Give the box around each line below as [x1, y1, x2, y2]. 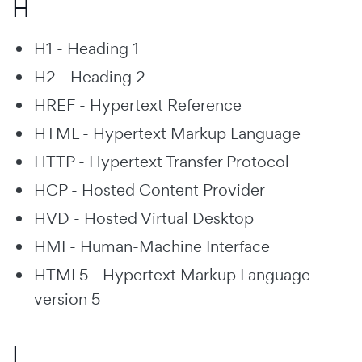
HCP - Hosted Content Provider [34, 179, 265, 200]
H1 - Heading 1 [34, 37, 139, 59]
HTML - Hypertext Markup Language [34, 122, 301, 144]
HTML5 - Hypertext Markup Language [34, 263, 310, 285]
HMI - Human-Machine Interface [34, 235, 270, 257]
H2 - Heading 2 [34, 65, 145, 87]
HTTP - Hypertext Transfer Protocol [34, 150, 289, 172]
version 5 [34, 288, 100, 309]
